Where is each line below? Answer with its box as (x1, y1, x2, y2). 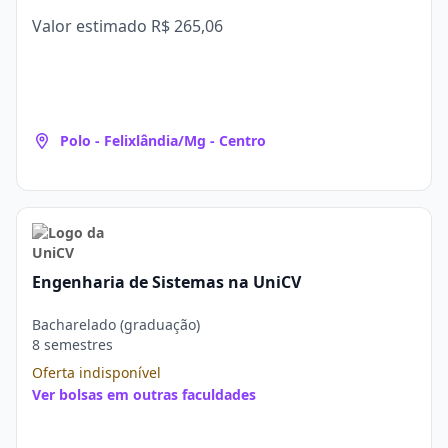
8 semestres (32, 335, 113, 354)
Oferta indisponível (32, 363, 161, 382)
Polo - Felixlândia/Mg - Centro (60, 131, 266, 150)
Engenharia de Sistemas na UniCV (32, 271, 301, 293)
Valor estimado (32, 15, 151, 37)
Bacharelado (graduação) (32, 315, 200, 334)
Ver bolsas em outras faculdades (32, 385, 256, 404)
